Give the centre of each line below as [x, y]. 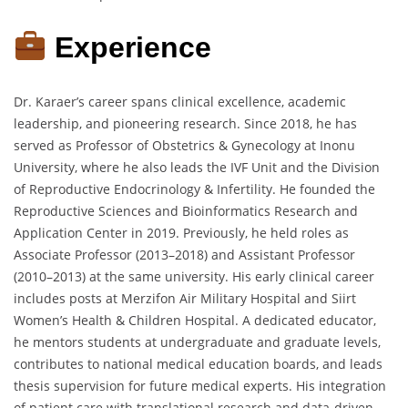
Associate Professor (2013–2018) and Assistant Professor [184, 254]
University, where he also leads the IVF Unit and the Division [197, 167]
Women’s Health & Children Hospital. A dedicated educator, [195, 320]
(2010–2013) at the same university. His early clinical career [194, 276]
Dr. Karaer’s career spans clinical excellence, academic [180, 101]
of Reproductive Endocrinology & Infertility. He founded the [194, 189]
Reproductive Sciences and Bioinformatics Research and [186, 210]
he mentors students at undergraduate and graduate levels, [197, 342]
